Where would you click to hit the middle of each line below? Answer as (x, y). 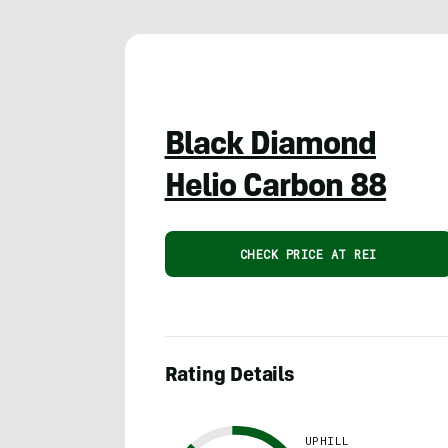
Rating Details (229, 377)
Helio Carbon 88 (275, 188)
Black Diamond (270, 146)
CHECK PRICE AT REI (308, 253)
